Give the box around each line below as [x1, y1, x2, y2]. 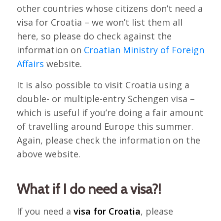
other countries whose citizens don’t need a [16, 2, 203, 14]
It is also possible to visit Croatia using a [16, 79, 189, 91]
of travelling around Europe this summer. [16, 120, 193, 133]
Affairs [16, 57, 44, 70]
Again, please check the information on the [16, 134, 200, 147]
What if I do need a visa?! [16, 181, 161, 198]
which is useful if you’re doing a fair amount [16, 107, 203, 119]
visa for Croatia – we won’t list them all [16, 16, 183, 28]
